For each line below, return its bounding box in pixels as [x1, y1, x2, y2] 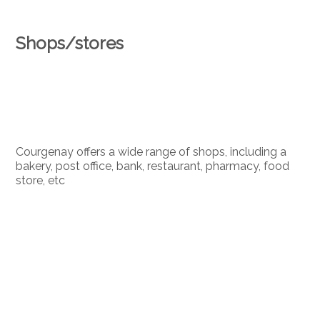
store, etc [16, 174, 66, 187]
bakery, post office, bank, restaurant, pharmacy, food [16, 159, 290, 173]
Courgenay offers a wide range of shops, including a [16, 145, 287, 159]
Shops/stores [16, 32, 124, 54]
